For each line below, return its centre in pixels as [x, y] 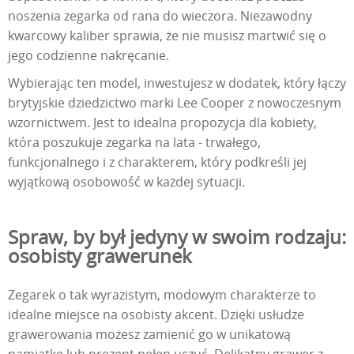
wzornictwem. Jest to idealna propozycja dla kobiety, [162, 123]
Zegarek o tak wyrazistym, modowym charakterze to [162, 295]
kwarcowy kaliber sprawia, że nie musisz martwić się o [167, 36]
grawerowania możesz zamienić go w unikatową [149, 335]
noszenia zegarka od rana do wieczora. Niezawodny [160, 16]
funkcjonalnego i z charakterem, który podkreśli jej [157, 162]
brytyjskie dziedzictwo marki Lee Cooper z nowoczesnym [175, 103]
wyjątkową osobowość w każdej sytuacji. [126, 182]
